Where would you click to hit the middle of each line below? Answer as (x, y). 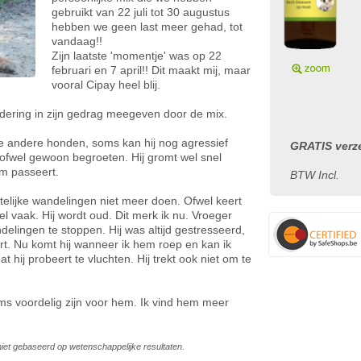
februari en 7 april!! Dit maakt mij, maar (151, 70)
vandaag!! (77, 41)
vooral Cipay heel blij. (106, 85)
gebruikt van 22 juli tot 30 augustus (141, 12)
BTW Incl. (315, 175)
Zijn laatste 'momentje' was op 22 (137, 56)
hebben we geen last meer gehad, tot (147, 27)
